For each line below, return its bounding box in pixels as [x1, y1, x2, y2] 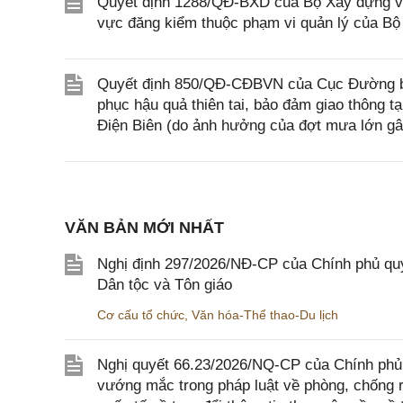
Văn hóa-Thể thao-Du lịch [192, 308, 338, 323]
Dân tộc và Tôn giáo [97, 276, 232, 294]
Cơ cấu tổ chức [97, 308, 184, 323]
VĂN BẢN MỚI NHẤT [65, 219, 224, 237]
